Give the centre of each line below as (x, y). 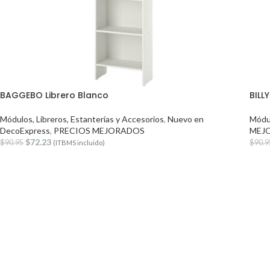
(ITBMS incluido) (79, 143)
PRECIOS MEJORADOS (99, 130)
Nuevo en (186, 119)
